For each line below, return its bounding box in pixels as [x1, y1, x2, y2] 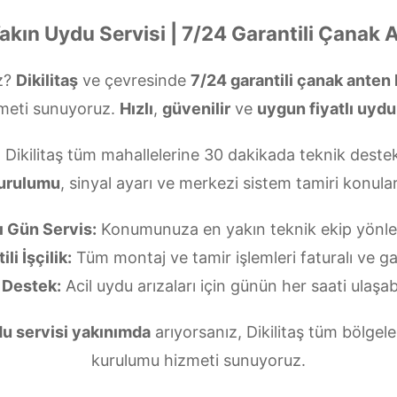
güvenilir [162, 99, 230, 118]
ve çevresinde [77, 71, 191, 90]
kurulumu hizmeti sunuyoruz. [91, 351, 306, 370]
